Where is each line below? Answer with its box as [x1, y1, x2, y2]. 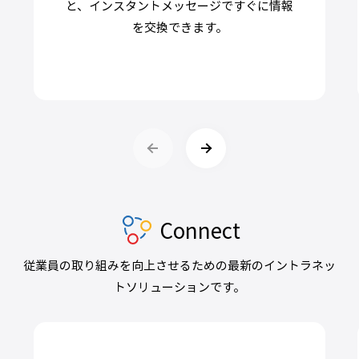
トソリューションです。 [114, 277, 245, 296]
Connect [159, 215, 240, 246]
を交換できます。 [131, 18, 228, 36]
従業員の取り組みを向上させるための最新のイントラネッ [23, 256, 336, 274]
